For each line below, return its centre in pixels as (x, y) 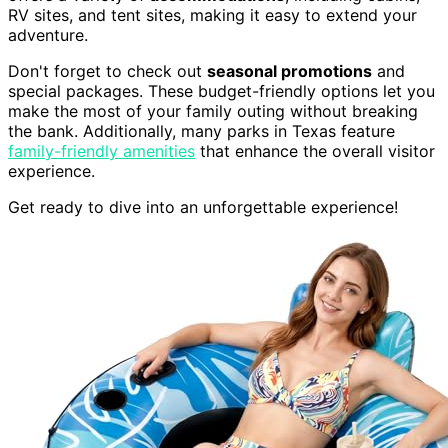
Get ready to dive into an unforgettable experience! (203, 207)
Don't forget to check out (107, 71)
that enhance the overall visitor (315, 151)
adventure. (48, 35)
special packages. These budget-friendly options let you (221, 91)
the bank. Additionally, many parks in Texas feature (201, 131)
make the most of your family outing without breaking (213, 111)
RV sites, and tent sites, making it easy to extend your (212, 15)
